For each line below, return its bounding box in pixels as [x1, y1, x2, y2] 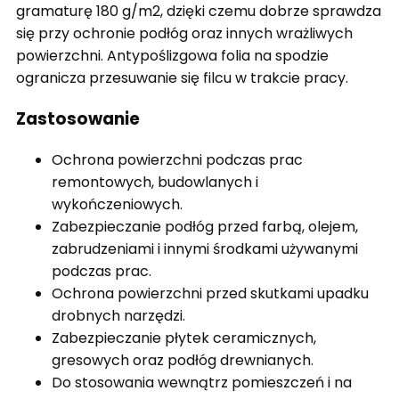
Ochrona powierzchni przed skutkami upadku [52, 282, 369, 304]
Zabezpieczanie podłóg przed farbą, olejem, [52, 216, 358, 237]
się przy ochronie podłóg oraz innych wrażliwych [16, 23, 353, 45]
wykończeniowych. [52, 193, 183, 215]
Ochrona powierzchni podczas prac [52, 149, 303, 170]
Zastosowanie [16, 106, 140, 131]
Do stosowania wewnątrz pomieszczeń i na [52, 371, 352, 393]
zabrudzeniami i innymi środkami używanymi [52, 238, 358, 259]
